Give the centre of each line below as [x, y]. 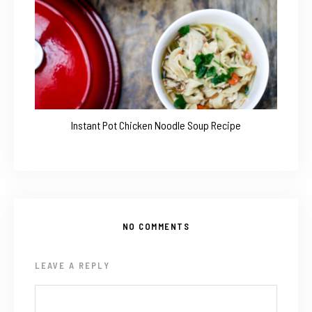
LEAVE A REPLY [72, 266]
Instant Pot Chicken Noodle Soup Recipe [156, 125]
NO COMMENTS [156, 227]
